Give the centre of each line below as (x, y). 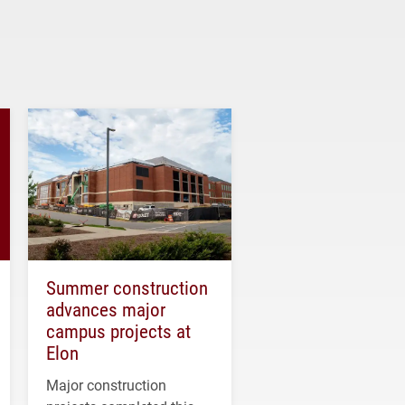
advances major (106, 310)
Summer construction (127, 288)
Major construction (106, 385)
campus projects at (118, 331)
